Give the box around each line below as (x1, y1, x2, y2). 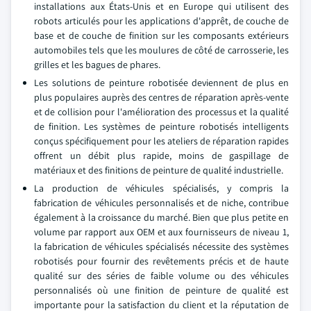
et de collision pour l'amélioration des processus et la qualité (34, 106, 289, 118)
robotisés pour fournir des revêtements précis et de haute (34, 255, 289, 267)
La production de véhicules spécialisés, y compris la (34, 182, 289, 194)
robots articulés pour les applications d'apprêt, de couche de (34, 15, 289, 27)
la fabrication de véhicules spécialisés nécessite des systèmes (34, 240, 289, 253)
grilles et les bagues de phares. (34, 58, 160, 71)
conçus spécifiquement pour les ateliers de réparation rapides (34, 135, 289, 147)
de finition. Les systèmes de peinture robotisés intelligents (34, 120, 289, 133)
